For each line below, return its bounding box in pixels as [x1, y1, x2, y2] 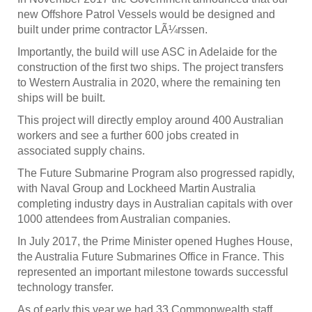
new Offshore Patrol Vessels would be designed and [17, 8, 275, 21]
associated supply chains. [17, 145, 145, 157]
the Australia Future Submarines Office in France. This [17, 251, 284, 263]
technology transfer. [17, 281, 114, 294]
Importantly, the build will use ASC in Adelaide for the [17, 46, 277, 58]
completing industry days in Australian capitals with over [17, 198, 292, 210]
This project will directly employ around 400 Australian [17, 114, 283, 127]
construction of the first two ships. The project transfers [17, 61, 283, 74]
